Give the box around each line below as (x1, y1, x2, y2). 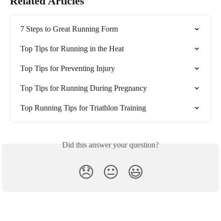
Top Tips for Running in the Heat (20, 44, 124, 53)
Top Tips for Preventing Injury (20, 64, 115, 73)
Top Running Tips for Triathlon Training (20, 104, 146, 112)
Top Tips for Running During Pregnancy (20, 84, 147, 93)
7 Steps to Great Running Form (20, 25, 118, 34)
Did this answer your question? (62, 141, 159, 149)
